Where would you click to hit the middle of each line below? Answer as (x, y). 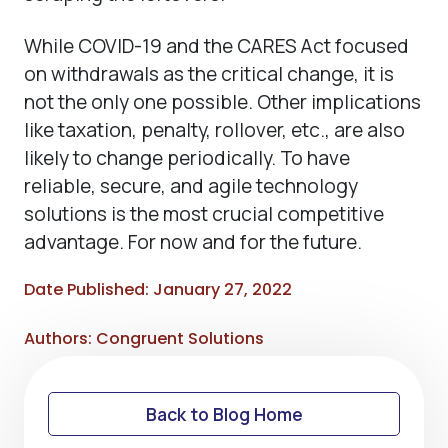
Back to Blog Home (224, 413)
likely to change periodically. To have (187, 157)
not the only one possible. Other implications (222, 101)
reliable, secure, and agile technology (191, 185)
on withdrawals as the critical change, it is (209, 73)
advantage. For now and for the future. (193, 241)
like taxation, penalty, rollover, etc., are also (214, 129)
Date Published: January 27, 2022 (158, 289)
